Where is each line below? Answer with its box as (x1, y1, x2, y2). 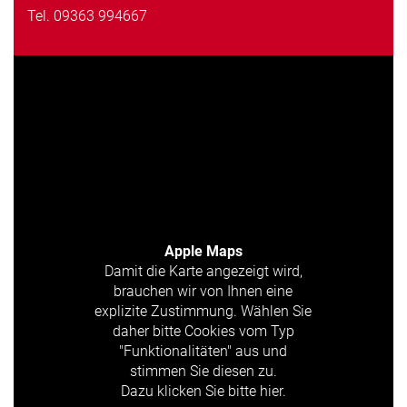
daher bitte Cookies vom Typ (112, 322, 294, 340)
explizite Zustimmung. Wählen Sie (94, 302, 313, 320)
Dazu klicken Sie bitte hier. (120, 382, 286, 400)
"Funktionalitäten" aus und (119, 342, 288, 360)
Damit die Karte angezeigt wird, (104, 262, 303, 280)
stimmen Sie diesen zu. (129, 362, 277, 380)
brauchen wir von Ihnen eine (114, 282, 293, 300)
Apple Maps (164, 242, 243, 260)
